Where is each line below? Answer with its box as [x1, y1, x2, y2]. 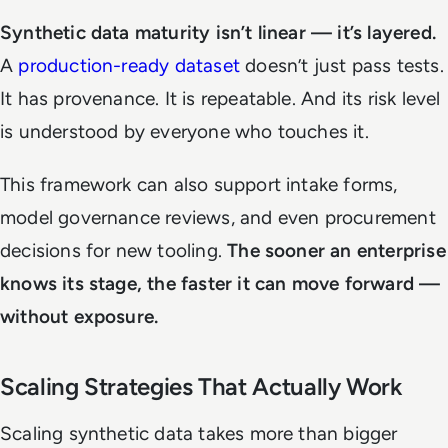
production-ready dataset [18, 53, 240, 77]
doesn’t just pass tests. [239, 53, 444, 77]
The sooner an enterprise [227, 238, 446, 262]
